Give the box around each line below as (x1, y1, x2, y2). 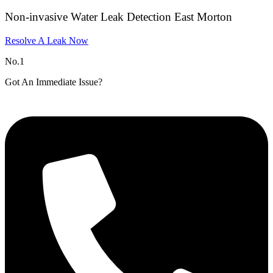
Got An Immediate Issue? (5, 76, 102, 87)
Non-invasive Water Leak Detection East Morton (5, 10, 232, 24)
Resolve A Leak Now (5, 35, 88, 46)
